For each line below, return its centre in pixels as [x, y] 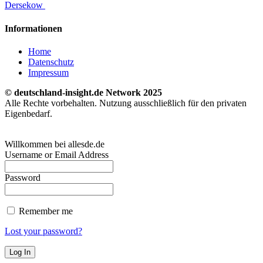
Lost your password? [43, 231]
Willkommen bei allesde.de [55, 144]
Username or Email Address [57, 154]
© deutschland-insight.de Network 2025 [83, 92]
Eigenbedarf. [28, 113]
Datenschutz [51, 62]
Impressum [48, 72]
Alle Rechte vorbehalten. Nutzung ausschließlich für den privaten [126, 103]
